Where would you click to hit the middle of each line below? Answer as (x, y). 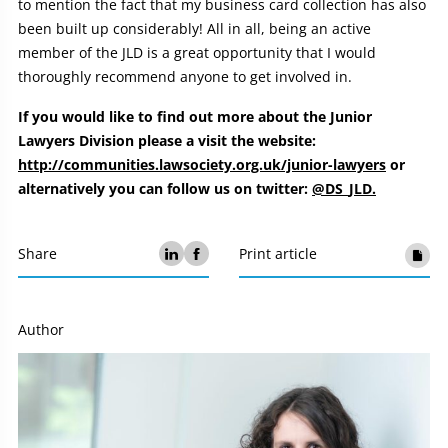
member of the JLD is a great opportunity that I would (197, 53)
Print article (278, 253)
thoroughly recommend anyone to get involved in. (185, 77)
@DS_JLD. (344, 189)
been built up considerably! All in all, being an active (194, 29)
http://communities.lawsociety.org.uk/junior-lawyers (202, 165)
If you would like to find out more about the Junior (195, 117)
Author (41, 330)
